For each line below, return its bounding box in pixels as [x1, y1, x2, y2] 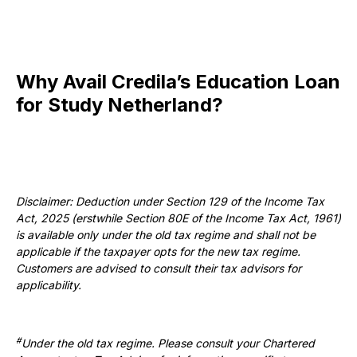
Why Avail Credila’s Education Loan [16, 70, 340, 93]
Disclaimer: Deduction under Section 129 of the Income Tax [16, 194, 324, 208]
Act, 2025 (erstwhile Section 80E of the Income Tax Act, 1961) [16, 211, 341, 225]
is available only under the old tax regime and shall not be [16, 228, 316, 241]
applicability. [16, 278, 81, 292]
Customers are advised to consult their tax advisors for [16, 261, 301, 275]
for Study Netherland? [16, 93, 223, 116]
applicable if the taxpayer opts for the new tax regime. [16, 245, 300, 258]
